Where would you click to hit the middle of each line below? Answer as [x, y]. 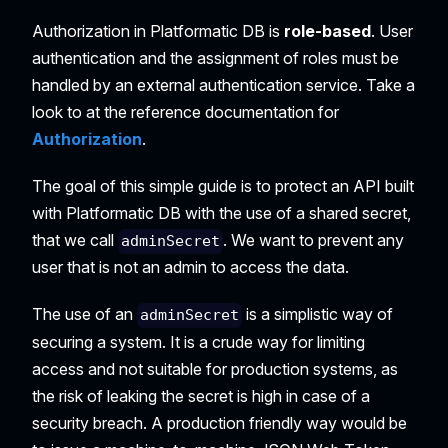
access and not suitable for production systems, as [215, 368]
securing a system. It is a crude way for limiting [198, 341]
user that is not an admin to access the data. [190, 267]
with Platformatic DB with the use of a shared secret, [221, 213]
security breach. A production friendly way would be [219, 422]
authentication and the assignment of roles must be [215, 58]
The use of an [84, 314]
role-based [327, 31]
